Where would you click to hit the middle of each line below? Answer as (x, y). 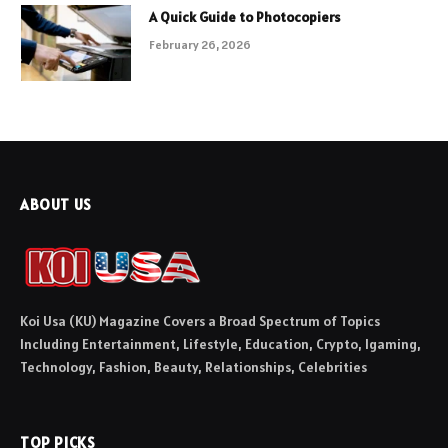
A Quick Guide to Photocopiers (244, 16)
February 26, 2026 (200, 44)
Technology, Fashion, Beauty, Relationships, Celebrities (193, 366)
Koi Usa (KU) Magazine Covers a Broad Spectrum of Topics (200, 320)
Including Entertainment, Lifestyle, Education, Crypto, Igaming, (220, 343)
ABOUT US (56, 204)
